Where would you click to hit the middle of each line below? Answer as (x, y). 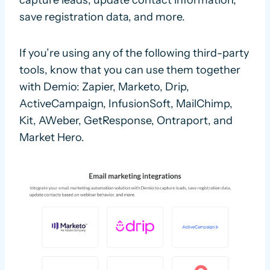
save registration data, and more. (102, 17)
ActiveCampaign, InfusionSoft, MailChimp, (126, 104)
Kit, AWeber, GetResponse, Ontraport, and (126, 121)
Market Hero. (52, 138)
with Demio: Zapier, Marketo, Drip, (104, 87)
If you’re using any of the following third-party (134, 53)
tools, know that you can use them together (130, 70)
